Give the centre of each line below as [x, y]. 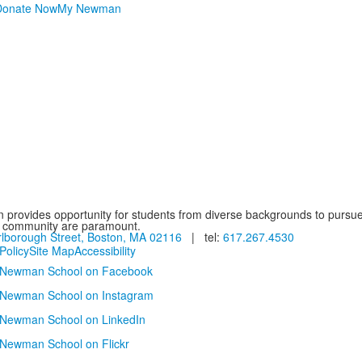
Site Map [51, 250]
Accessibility [105, 250]
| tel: [202, 237]
